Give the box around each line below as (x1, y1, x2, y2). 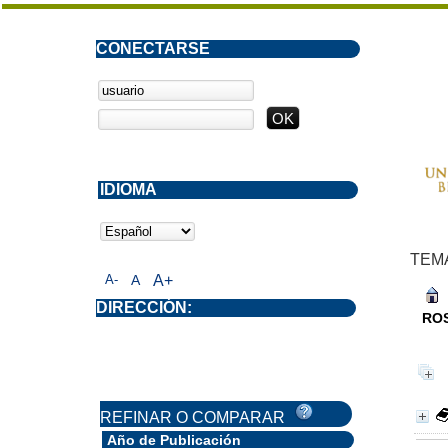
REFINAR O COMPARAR (100, 409, 293, 426)
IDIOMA (100, 181, 157, 198)
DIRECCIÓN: (96, 299, 192, 316)
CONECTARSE (96, 40, 210, 57)
